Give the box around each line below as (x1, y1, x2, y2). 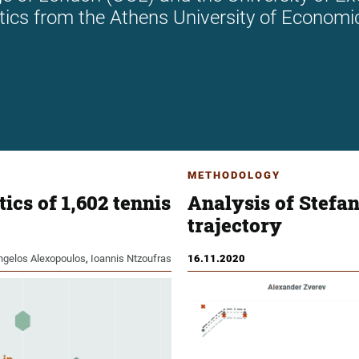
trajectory (188, 212, 282, 239)
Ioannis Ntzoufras (91, 252, 171, 265)
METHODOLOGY (188, 169, 280, 182)
